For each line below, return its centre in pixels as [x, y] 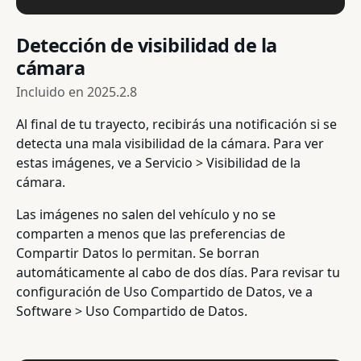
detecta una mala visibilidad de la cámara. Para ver [170, 144]
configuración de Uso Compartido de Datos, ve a [164, 292]
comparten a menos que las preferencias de [151, 234]
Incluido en [52, 92]
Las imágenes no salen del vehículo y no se [146, 215]
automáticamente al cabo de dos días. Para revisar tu [178, 273]
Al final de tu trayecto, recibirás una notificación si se [176, 124]
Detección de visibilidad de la [147, 46]
